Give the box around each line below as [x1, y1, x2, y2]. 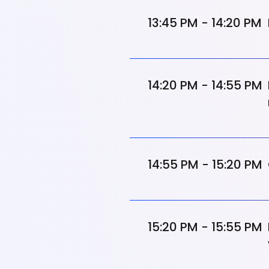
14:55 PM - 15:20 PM [148, 156, 262, 173]
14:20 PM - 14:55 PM [148, 77, 262, 94]
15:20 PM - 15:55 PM [148, 219, 262, 235]
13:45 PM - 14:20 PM [148, 14, 262, 31]
